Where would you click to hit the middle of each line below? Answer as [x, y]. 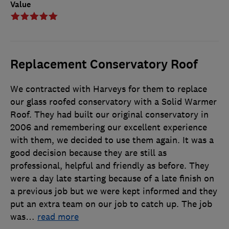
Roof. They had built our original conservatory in [109, 115]
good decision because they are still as [88, 153]
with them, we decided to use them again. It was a [112, 140]
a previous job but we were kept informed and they [114, 191]
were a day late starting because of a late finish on [112, 179]
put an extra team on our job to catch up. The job [111, 204]
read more [58, 217]
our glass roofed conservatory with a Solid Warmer [113, 102]
